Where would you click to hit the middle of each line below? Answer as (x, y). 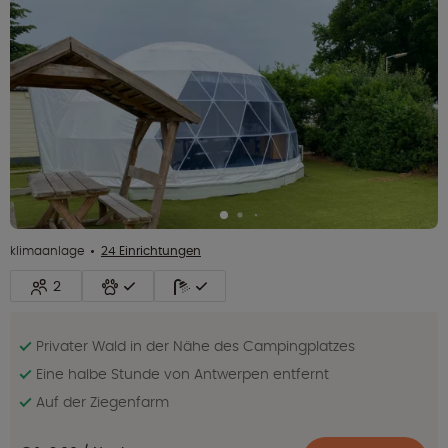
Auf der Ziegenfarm (102, 402)
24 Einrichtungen (151, 251)
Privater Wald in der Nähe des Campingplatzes (195, 346)
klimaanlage (47, 251)
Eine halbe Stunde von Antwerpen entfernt (182, 374)
